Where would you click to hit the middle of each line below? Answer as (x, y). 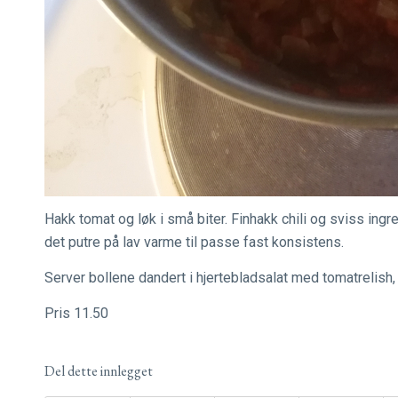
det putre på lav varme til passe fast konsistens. (196, 243)
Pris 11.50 (76, 313)
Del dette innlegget (99, 371)
